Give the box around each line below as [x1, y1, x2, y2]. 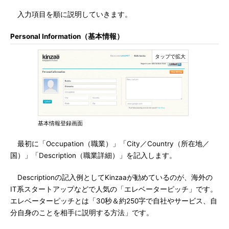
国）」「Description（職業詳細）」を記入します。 [10, 151, 176, 159]
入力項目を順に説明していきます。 [10, 10, 132, 18]
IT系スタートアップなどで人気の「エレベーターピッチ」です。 [10, 185, 217, 193]
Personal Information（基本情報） [10, 32, 124, 40]
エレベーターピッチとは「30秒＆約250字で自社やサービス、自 [10, 197, 217, 205]
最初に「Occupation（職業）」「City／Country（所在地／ [10, 140, 210, 148]
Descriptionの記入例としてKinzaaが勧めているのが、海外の [10, 173, 213, 181]
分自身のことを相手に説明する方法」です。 [10, 209, 153, 217]
